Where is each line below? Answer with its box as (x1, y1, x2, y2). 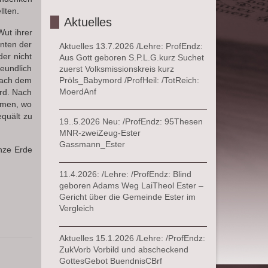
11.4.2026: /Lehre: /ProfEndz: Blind (59, 169, 191, 179)
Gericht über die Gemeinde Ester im (59, 191, 196, 202)
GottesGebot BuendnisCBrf (59, 255, 162, 266)
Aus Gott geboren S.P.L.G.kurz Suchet (59, 52, 204, 62)
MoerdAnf (59, 86, 96, 96)
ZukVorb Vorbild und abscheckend (59, 244, 188, 254)
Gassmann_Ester (59, 139, 125, 149)
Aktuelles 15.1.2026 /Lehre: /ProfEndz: (59, 233, 205, 243)
